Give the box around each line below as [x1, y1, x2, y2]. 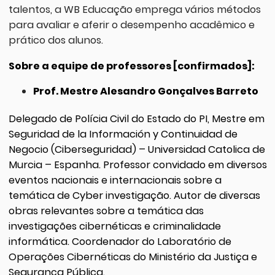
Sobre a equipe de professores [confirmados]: [8, 58, 255, 73]
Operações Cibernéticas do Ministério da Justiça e [8, 249, 257, 264]
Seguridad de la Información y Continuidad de [8, 126, 238, 141]
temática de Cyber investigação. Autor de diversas [8, 188, 260, 203]
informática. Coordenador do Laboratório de [8, 234, 231, 249]
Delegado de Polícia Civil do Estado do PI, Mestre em [8, 111, 265, 126]
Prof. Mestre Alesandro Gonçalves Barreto [33, 83, 258, 98]
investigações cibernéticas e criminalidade [8, 219, 221, 233]
